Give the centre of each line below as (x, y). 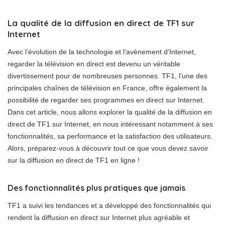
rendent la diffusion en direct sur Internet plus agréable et (99, 217)
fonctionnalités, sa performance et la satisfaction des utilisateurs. (110, 136)
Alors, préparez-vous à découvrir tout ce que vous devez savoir (108, 148)
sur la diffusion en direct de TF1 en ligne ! (74, 160)
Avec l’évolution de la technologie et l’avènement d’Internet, (102, 52)
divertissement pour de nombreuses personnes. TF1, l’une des (107, 76)
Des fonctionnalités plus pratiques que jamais (96, 188)
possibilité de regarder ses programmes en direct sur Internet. (106, 100)
